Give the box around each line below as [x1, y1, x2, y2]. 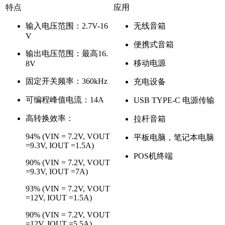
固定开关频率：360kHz [26, 77, 107, 85]
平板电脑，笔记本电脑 [134, 133, 214, 142]
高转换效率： [26, 114, 74, 123]
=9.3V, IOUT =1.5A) [26, 141, 94, 150]
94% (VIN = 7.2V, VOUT [26, 132, 110, 141]
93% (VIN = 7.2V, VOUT [26, 184, 110, 193]
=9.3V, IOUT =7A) [26, 167, 88, 176]
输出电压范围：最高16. [26, 49, 108, 58]
